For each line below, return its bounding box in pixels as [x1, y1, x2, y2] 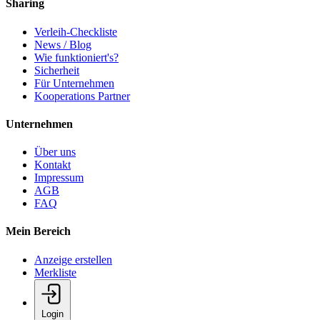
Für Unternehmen [34, 76, 114, 89]
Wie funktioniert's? [34, 51, 119, 64]
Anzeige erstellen [34, 253, 112, 266]
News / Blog [34, 38, 91, 51]
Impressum [34, 171, 84, 184]
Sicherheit [34, 64, 79, 76]
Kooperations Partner [34, 89, 130, 102]
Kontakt [34, 159, 71, 171]
